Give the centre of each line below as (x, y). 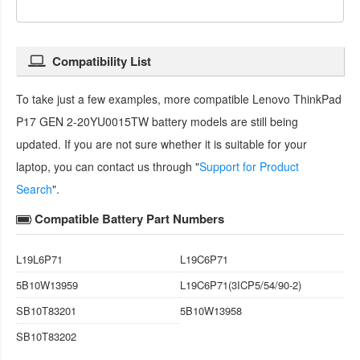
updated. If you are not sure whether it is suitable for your (162, 143)
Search (34, 188)
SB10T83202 (46, 336)
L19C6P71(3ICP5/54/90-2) (241, 284)
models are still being (243, 121)
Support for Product (249, 166)
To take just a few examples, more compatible (134, 98)
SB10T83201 (46, 310)
